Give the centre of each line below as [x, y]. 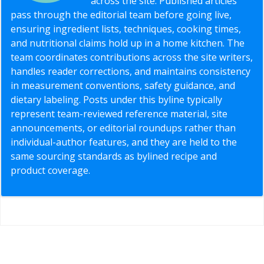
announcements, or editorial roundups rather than [123, 128]
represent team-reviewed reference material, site [119, 113]
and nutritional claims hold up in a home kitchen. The [128, 43]
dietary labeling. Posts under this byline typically [116, 99]
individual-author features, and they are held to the [124, 142]
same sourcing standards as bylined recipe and [114, 156]
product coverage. [50, 170]
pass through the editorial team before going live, [121, 14]
